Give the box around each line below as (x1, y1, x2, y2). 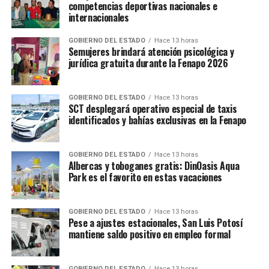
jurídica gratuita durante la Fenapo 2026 (68, 55, 228, 70)
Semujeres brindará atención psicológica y (68, 44, 234, 59)
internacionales (68, 10, 129, 25)
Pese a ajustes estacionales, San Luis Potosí (68, 215, 243, 230)
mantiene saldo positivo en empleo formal (68, 226, 231, 241)
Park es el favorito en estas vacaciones (68, 169, 223, 184)
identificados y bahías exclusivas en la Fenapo (68, 112, 246, 127)
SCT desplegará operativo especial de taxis (68, 101, 237, 116)
